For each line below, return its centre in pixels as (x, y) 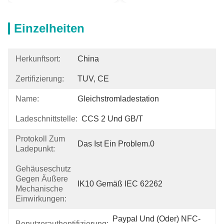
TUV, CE (93, 79)
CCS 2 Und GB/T (112, 119)
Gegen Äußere (42, 179)
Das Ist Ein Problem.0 (116, 144)
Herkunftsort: (38, 59)
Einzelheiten (49, 28)
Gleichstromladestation (118, 99)
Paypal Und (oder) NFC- (156, 219)
